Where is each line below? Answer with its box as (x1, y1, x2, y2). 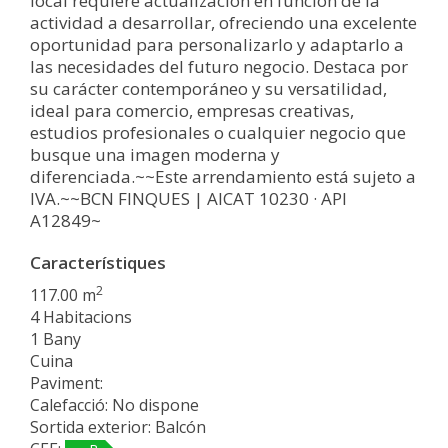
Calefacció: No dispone (30, 393, 199, 416)
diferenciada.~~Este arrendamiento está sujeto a (30, 164, 416, 188)
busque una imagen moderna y (30, 142, 280, 166)
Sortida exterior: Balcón (30, 415, 206, 438)
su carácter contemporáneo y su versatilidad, (30, 76, 387, 100)
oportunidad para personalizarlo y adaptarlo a (30, 32, 404, 56)
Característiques (30, 250, 166, 274)
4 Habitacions (30, 305, 132, 328)
